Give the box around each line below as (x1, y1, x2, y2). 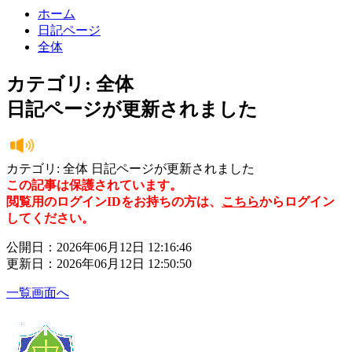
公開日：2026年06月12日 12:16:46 (6, 240, 192, 254)
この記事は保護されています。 (6, 178, 182, 192)
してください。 (6, 211, 94, 225)
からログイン (259, 194, 335, 208)
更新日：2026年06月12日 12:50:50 (6, 256, 192, 270)
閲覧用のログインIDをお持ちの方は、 (6, 194, 222, 208)
